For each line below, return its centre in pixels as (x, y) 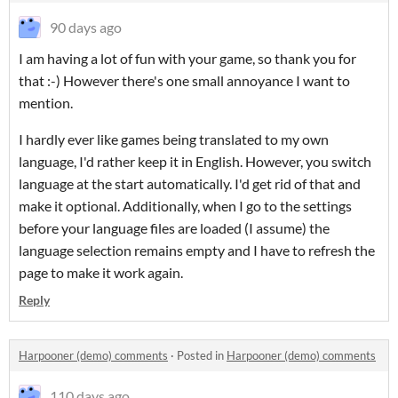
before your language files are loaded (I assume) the (174, 228)
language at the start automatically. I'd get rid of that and (190, 183)
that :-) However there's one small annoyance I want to (184, 80)
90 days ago (86, 27)
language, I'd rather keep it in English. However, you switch (195, 161)
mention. (46, 103)
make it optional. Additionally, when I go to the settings (185, 206)
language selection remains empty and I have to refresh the (197, 250)
